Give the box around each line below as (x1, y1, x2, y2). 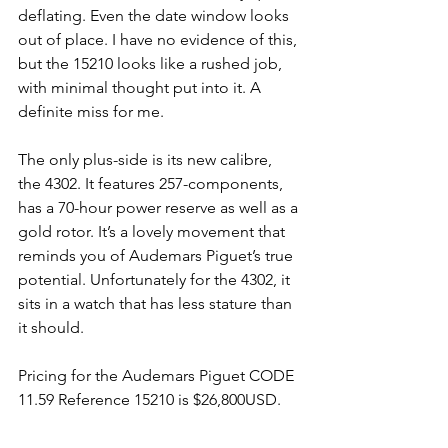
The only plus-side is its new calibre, (18, 149, 276, 169)
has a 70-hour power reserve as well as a (18, 197, 302, 217)
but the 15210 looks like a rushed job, (18, 53, 286, 73)
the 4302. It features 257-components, (18, 173, 287, 193)
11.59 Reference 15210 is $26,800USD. (18, 389, 281, 409)
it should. (18, 317, 88, 337)
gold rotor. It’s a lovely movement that (18, 221, 289, 241)
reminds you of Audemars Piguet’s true (18, 245, 297, 265)
